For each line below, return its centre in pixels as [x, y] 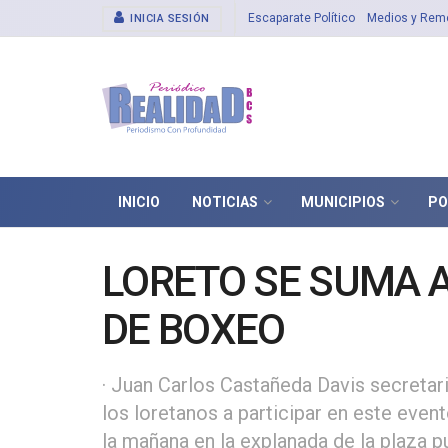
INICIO [139, 202]
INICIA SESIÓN [168, 18]
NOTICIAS [225, 202]
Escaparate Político [301, 18]
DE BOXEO [193, 329]
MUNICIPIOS [343, 202]
